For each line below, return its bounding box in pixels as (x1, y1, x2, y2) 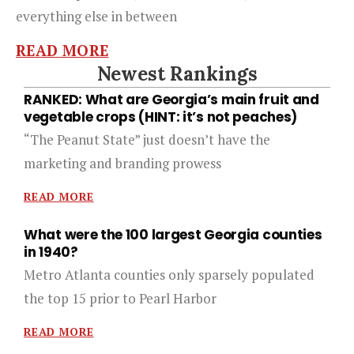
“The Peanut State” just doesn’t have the (24, 130, 270, 149)
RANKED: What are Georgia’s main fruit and (24, 90, 319, 109)
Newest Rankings (96, 62, 258, 86)
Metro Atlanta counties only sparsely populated (24, 265, 314, 284)
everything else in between (16, 7, 177, 25)
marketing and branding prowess (24, 154, 221, 172)
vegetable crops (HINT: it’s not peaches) (24, 107, 298, 126)
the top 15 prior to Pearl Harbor (24, 289, 217, 307)
